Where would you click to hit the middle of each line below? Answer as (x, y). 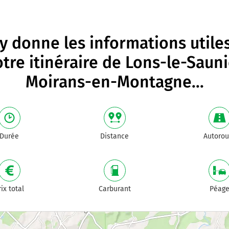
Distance (114, 136)
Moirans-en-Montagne (108, 82)
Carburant (114, 189)
